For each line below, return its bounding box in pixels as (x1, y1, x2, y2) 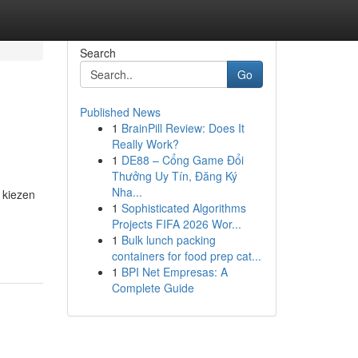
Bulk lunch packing (121, 232, 216, 248)
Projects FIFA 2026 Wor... (111, 216, 241, 232)
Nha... (111, 184, 142, 200)
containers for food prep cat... (111, 248, 261, 264)
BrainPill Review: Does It (121, 120, 245, 136)
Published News (79, 104, 161, 120)
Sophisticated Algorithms (121, 200, 246, 216)
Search (79, 45, 116, 61)
